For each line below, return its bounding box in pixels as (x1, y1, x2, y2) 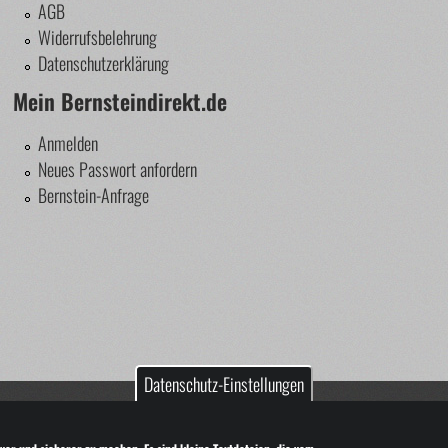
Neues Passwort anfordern (38, 156, 198, 183)
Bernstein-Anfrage (38, 182, 150, 209)
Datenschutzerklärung (38, 50, 170, 77)
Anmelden (38, 130, 99, 157)
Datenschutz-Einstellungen (144, 371, 304, 397)
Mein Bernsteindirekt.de (13, 85, 228, 118)
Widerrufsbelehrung (38, 24, 158, 51)
